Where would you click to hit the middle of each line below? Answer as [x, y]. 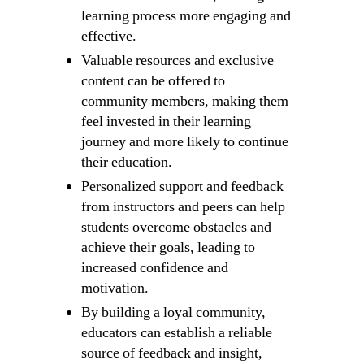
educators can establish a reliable [176, 333]
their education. [126, 162]
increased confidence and [154, 268]
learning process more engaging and [186, 16]
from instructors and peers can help [183, 207]
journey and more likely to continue [184, 142]
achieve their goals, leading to [168, 248]
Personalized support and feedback [182, 187]
